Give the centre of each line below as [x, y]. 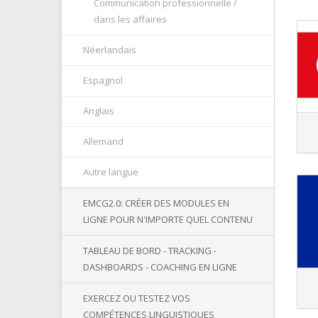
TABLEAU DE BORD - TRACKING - [150, 251]
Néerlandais [110, 50]
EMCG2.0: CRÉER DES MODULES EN [156, 203]
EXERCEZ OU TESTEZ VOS [137, 298]
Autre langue [111, 172]
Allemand [103, 141]
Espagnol [103, 80]
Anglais [99, 111]
